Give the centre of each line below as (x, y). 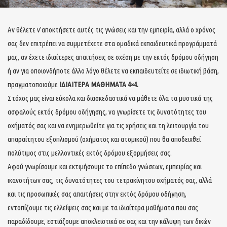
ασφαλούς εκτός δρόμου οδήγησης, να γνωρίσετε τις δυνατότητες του (107, 112)
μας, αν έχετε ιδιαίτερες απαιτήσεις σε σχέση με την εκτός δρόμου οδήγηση (113, 57)
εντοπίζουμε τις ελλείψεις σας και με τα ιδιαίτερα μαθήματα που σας (103, 208)
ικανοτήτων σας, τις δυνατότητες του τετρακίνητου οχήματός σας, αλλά (110, 180)
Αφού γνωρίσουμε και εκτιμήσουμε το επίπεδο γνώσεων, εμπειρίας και (105, 167)
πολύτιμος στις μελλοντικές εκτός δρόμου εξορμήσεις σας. (90, 153)
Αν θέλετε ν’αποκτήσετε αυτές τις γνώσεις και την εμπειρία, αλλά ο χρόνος (111, 30)
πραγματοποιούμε (33, 85)
